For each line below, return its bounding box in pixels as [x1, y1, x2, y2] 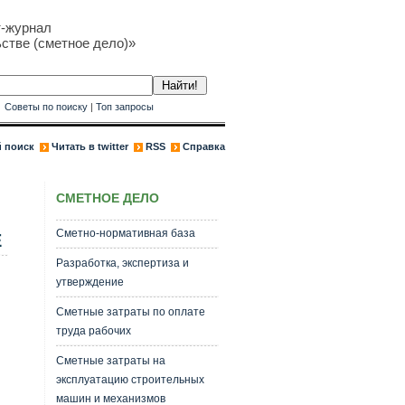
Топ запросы [95, 101, 154, 112]
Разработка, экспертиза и [55, 257, 189, 269]
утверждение [55, 276, 124, 288]
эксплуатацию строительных [55, 373, 204, 386]
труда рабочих [55, 325, 131, 337]
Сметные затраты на [55, 354, 165, 367]
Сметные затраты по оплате [55, 306, 205, 318]
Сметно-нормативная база [55, 227, 195, 240]
